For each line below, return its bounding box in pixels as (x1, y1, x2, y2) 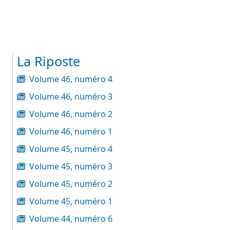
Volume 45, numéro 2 (29, 178, 112, 189)
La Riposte (17, 52, 80, 70)
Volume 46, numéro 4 (29, 73, 112, 85)
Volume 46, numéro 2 (29, 108, 112, 120)
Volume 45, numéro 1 (29, 196, 112, 207)
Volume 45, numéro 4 (29, 143, 112, 155)
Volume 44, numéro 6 (29, 213, 112, 224)
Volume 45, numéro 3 (29, 161, 112, 172)
